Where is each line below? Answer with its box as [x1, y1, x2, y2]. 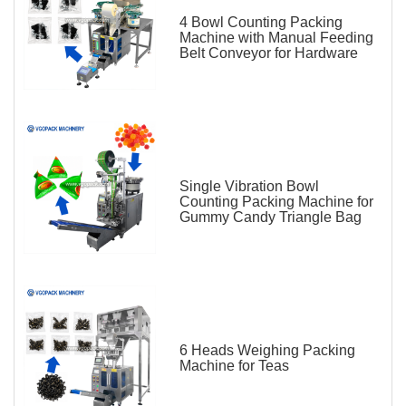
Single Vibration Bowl [179, 179, 319, 195]
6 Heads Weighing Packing [179, 343, 355, 359]
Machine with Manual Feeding [179, 30, 373, 46]
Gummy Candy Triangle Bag [179, 209, 362, 226]
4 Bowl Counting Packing [179, 14, 343, 31]
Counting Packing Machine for [179, 194, 373, 210]
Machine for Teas [179, 358, 289, 374]
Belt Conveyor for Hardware [179, 45, 358, 62]
